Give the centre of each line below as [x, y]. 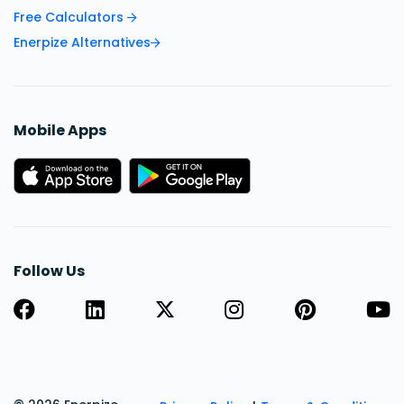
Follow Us [49, 271]
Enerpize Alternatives [82, 43]
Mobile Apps [60, 131]
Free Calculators [70, 18]
